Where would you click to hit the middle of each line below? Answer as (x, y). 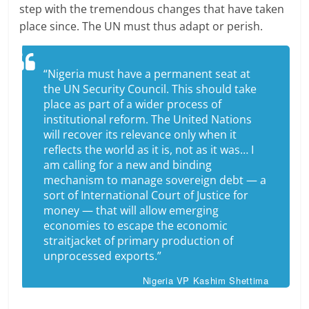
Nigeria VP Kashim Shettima (206, 281)
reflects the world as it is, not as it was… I (149, 150)
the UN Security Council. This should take (150, 89)
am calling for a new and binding (128, 165)
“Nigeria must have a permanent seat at (147, 74)
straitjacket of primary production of (139, 241)
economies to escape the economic (136, 226)
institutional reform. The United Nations (148, 120)
